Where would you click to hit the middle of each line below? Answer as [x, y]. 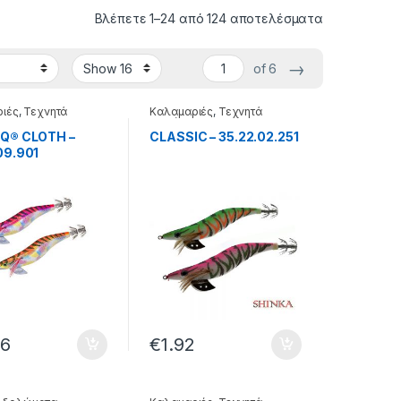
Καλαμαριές [182, 112]
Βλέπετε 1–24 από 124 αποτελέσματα [209, 18]
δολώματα [178, 123]
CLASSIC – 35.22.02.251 [224, 136]
